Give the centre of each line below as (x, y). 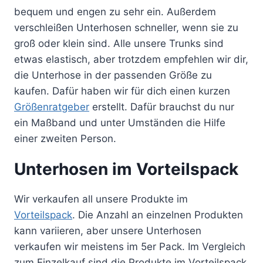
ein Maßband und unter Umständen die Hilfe (120, 123)
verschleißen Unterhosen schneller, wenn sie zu (126, 28)
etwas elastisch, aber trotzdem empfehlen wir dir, (131, 60)
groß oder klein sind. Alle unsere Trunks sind (119, 44)
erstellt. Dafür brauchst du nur (162, 107)
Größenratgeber (52, 107)
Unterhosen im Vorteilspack (126, 169)
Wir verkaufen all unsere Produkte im (101, 199)
